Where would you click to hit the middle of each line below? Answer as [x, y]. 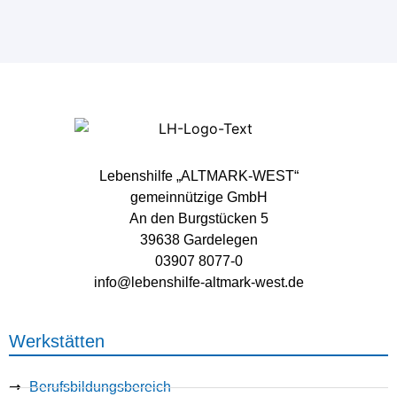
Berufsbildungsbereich [100, 387]
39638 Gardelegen [198, 239]
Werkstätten [57, 342]
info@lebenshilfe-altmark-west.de [198, 282]
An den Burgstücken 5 [198, 218]
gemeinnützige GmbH [198, 197]
